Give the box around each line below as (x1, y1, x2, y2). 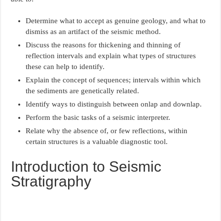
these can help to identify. (26, 62, 105, 71)
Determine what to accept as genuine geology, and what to (26, 16, 206, 25)
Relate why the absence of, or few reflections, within (26, 126, 188, 135)
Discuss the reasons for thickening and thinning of (26, 40, 181, 49)
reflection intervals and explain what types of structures (26, 51, 196, 60)
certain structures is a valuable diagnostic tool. (26, 137, 168, 146)
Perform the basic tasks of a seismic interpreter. (26, 113, 171, 121)
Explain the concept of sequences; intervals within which (26, 75, 201, 84)
